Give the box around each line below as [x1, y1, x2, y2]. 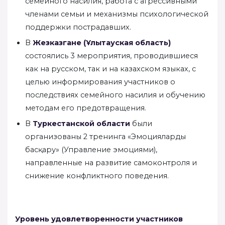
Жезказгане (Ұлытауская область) [33, 38, 171, 47]
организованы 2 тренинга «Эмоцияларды [25, 132, 186, 141]
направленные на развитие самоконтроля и [25, 158, 197, 167]
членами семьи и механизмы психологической [25, 9, 208, 19]
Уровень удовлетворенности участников [15, 214, 183, 223]
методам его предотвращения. [25, 103, 146, 113]
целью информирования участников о [25, 77, 175, 86]
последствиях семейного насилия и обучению [25, 90, 205, 99]
